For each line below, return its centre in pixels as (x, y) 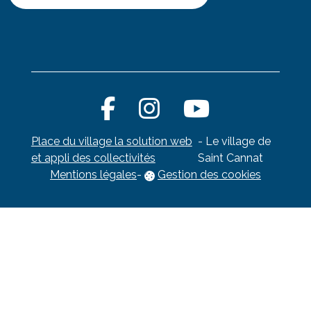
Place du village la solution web (111, 142)
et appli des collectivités (93, 158)
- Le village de (235, 142)
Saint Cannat (231, 158)
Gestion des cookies (209, 175)
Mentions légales (93, 175)
